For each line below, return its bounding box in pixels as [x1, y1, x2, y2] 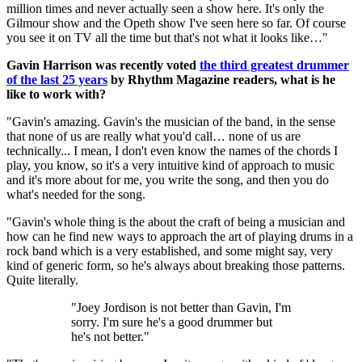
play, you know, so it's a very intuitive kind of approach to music [6, 158, 335, 172]
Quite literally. [6, 272, 78, 287]
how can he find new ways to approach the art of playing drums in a [6, 229, 353, 243]
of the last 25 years [6, 72, 107, 86]
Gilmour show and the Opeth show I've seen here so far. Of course [6, 15, 346, 30]
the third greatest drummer [200, 57, 349, 72]
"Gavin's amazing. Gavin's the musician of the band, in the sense [6, 114, 335, 128]
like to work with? [6, 86, 106, 101]
